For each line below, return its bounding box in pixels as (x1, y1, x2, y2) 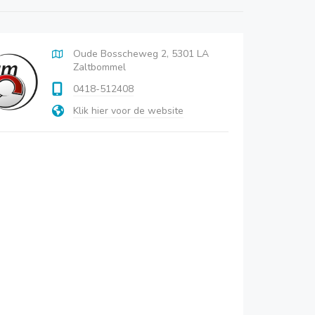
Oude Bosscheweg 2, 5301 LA (73, 47, 210, 60)
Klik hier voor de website (73, 104, 184, 117)
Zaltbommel (73, 60, 127, 74)
